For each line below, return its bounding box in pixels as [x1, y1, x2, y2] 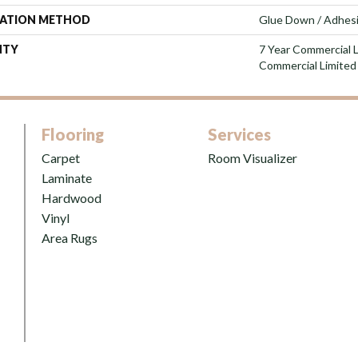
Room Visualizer [208, 149, 297, 165]
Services [208, 124, 271, 144]
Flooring [42, 124, 104, 144]
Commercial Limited [259, 58, 356, 72]
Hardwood [42, 189, 101, 205]
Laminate [42, 169, 92, 185]
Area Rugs [42, 229, 97, 245]
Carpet [42, 149, 80, 165]
